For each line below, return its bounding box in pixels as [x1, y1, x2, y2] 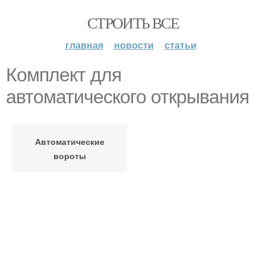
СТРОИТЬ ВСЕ [87, 12, 179, 33]
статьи [164, 38, 197, 52]
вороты [53, 150, 86, 161]
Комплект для [6, 64, 121, 85]
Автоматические [34, 135, 104, 147]
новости [113, 38, 154, 52]
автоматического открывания [6, 86, 249, 107]
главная [65, 38, 103, 52]
